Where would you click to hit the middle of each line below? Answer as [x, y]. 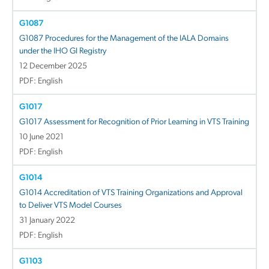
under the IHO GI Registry [63, 51]
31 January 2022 [47, 220]
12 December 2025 [53, 66]
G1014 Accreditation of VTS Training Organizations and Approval [131, 193]
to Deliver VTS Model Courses [71, 205]
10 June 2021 [41, 137]
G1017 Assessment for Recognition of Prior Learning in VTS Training [134, 122]
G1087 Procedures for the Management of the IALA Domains [124, 38]
